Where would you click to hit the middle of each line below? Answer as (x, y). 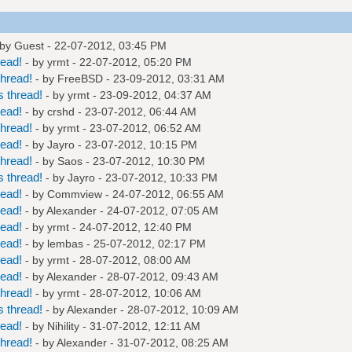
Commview (74, 194)
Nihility (63, 326)
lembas (65, 243)
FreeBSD (80, 78)
